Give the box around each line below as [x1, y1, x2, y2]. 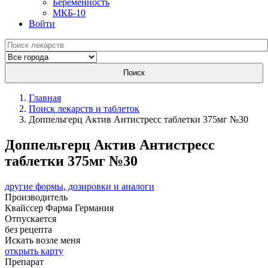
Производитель [5, 191, 68, 202]
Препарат [5, 256, 44, 267]
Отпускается [5, 213, 56, 224]
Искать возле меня [5, 234, 80, 245]
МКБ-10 [53, 7, 86, 18]
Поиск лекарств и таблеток [29, 103, 139, 114]
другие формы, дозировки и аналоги [5, 181, 154, 191]
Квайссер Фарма [5, 202, 72, 213]
